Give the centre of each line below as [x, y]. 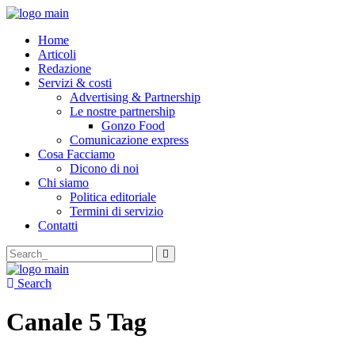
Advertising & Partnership [135, 97]
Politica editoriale [113, 197]
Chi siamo [63, 183]
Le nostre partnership [122, 111]
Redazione [65, 69]
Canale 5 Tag [76, 322]
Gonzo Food [133, 126]
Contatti [58, 225]
